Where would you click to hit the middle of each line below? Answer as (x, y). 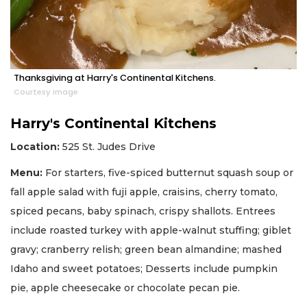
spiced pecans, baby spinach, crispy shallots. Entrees (143, 211)
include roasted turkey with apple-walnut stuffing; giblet (151, 231)
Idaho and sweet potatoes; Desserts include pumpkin (144, 269)
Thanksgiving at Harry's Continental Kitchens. (115, 77)
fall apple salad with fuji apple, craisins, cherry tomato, (144, 192)
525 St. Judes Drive (108, 146)
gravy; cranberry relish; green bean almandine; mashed (146, 250)
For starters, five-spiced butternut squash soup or (168, 173)
